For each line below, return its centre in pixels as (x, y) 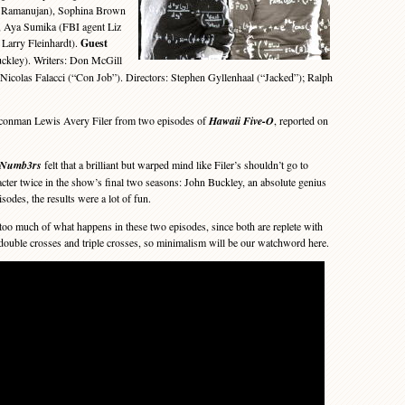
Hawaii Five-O (241, 121)
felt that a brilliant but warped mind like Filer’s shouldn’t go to (175, 165)
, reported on (301, 120)
